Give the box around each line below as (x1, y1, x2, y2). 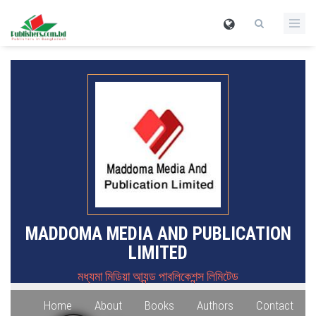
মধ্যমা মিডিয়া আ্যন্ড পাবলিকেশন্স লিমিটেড (78, 269, 238, 284)
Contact (256, 298, 293, 312)
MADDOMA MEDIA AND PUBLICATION (25, 224, 291, 244)
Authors (197, 298, 233, 312)
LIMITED (128, 243, 188, 263)
